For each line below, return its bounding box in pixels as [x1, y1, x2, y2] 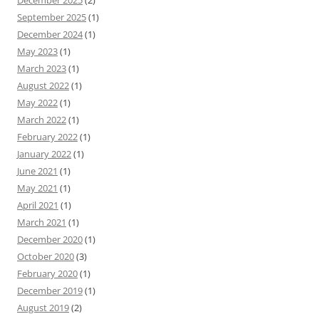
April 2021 [17, 199, 58, 211]
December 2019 [17, 284, 83, 297]
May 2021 [17, 182, 58, 194]
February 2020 [17, 267, 78, 280]
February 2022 [17, 130, 78, 143]
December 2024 [17, 28, 83, 41]
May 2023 [17, 45, 58, 58]
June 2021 [17, 164, 58, 177]
